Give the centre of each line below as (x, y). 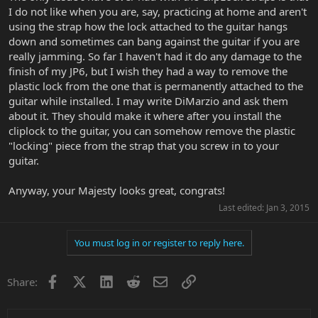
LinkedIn (134, 280)
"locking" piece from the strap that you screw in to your (144, 145)
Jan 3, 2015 (288, 207)
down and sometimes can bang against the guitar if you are (154, 41)
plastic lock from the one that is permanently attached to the (156, 86)
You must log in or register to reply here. (159, 242)
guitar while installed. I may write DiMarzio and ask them (148, 100)
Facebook (82, 280)
